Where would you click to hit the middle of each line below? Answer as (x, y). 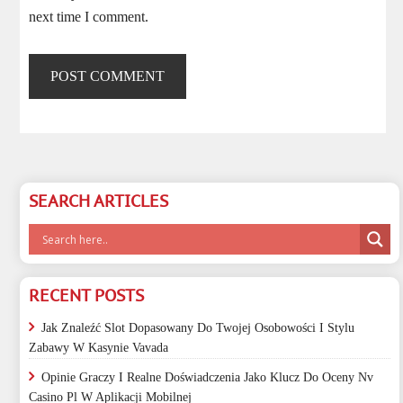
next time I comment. (89, 17)
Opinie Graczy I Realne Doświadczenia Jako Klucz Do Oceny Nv (208, 377)
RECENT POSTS (87, 296)
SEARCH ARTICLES (99, 201)
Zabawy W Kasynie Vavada (99, 348)
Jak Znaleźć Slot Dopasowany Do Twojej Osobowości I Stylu (198, 328)
